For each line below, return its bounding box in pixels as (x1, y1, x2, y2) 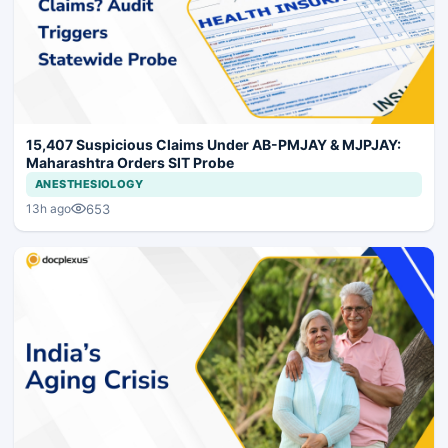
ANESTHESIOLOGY (35, 176, 144, 191)
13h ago (26, 201, 71, 217)
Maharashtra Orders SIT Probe (26, 153, 234, 171)
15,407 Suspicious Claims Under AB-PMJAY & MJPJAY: (26, 135, 401, 153)
